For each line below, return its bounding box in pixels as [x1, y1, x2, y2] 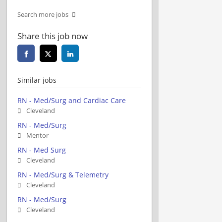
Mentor [26, 131, 49, 140]
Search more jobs [17, 10, 68, 19]
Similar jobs [17, 75, 56, 85]
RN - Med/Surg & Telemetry [17, 169, 109, 179]
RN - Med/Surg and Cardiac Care [17, 95, 126, 105]
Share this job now [17, 30, 88, 42]
